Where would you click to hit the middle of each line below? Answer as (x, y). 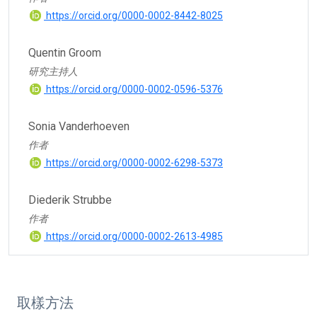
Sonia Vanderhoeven (79, 126)
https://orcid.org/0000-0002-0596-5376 (133, 89)
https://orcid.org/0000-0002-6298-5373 (133, 162)
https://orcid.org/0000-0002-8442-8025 (133, 15)
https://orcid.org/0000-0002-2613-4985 (133, 236)
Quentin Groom (65, 52)
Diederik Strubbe (70, 200)
